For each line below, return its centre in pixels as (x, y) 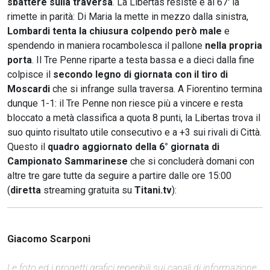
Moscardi (29, 89)
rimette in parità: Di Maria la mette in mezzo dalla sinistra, (128, 16)
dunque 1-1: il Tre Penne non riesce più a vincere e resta (125, 103)
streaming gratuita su (88, 190)
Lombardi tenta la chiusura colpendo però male (115, 31)
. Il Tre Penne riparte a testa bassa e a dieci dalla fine (143, 60)
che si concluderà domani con (191, 161)
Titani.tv (153, 190)
